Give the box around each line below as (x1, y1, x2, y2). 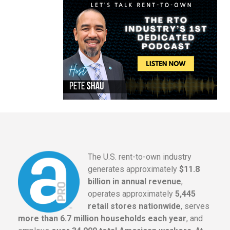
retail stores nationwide (88, 201, 181, 212)
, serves (181, 201, 209, 212)
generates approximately (88, 164, 179, 175)
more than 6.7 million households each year (18, 214, 186, 224)
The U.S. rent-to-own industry (88, 152, 191, 162)
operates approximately (88, 189, 175, 199)
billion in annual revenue (88, 177, 181, 187)
